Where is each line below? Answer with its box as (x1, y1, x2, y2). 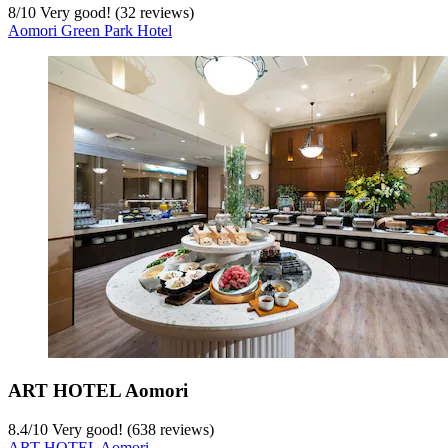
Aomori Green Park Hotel (8, 21, 172, 39)
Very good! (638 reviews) (48, 421, 214, 439)
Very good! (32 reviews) (36, 3, 194, 21)
